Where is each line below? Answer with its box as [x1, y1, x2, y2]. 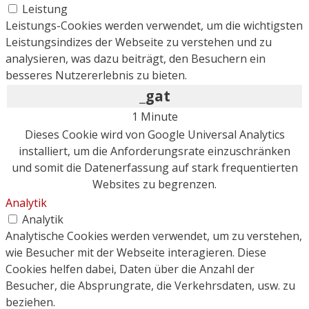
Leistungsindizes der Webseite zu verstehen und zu [6, 34, 272, 50]
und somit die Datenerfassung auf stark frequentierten [11, 160, 298, 176]
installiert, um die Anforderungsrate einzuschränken [19, 143, 290, 159]
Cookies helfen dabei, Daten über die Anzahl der [6, 261, 255, 277]
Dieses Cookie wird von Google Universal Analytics [24, 127, 285, 143]
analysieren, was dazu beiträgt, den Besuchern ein [6, 51, 266, 67]
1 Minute [131, 109, 178, 125]
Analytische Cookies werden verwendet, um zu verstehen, [6, 228, 302, 244]
